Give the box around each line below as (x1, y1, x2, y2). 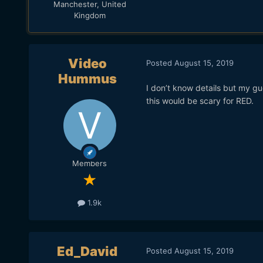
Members (72, 159, 107, 168)
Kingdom (73, 10, 106, 20)
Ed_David (57, 244, 118, 259)
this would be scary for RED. (146, 96, 256, 106)
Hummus (58, 71, 117, 87)
